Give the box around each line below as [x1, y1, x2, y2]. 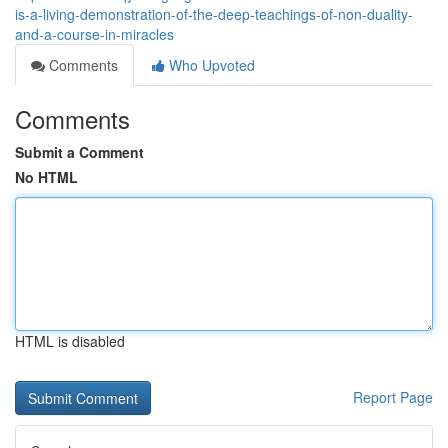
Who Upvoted [165, 55, 255, 75]
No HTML [15, 167, 78, 187]
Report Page [353, 387, 433, 407]
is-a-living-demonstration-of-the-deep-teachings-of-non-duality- [15, 4, 413, 24]
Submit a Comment [15, 142, 144, 162]
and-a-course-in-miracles [15, 24, 174, 44]
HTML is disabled [15, 331, 125, 351]
